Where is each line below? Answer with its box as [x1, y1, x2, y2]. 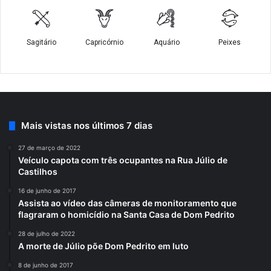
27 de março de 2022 [18, 144, 80, 152]
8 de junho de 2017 [18, 261, 73, 269]
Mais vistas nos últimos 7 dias [21, 120, 152, 132]
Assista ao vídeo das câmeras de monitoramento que [18, 198, 237, 209]
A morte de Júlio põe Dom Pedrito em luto [18, 241, 189, 252]
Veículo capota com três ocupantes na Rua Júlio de [18, 155, 227, 166]
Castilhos [18, 166, 57, 177]
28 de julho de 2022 [18, 230, 75, 238]
